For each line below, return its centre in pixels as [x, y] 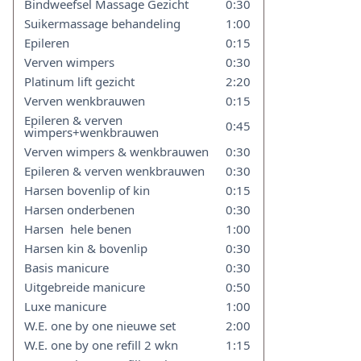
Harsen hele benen [78, 229]
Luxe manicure [66, 306]
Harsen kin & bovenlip [86, 248]
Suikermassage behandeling [103, 23]
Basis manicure [67, 268]
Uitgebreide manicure [85, 287]
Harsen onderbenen [80, 210]
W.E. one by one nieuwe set [100, 326]
